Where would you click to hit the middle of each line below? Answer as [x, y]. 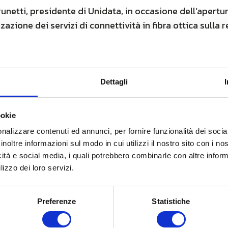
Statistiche [171, 202]
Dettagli [114, 82]
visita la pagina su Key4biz [83, 61]
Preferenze [56, 202]
